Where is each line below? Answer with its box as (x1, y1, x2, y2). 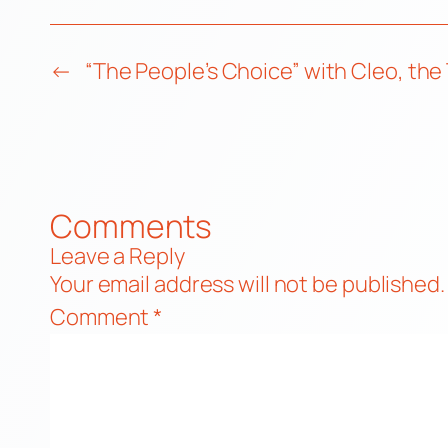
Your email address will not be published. (50, 269, 445, 299)
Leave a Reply (50, 241, 185, 271)
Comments (50, 204, 213, 248)
